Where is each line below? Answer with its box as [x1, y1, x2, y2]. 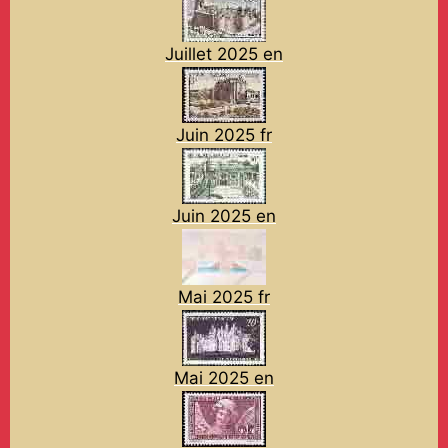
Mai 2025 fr [178, 286, 270, 307]
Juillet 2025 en [165, 43, 283, 64]
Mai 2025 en [174, 367, 274, 388]
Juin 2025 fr [176, 124, 272, 145]
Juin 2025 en [172, 205, 276, 226]
